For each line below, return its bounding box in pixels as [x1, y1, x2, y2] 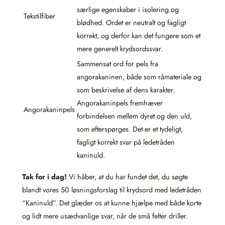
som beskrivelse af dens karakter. [77, 84, 175, 95]
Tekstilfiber [24, 11, 55, 21]
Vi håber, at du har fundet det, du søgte [67, 171, 188, 182]
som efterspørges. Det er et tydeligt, [77, 124, 183, 134]
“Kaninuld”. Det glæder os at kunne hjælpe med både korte [22, 197, 201, 208]
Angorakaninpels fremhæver [77, 97, 163, 108]
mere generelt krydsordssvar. [77, 43, 163, 54]
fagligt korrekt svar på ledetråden [77, 137, 175, 147]
